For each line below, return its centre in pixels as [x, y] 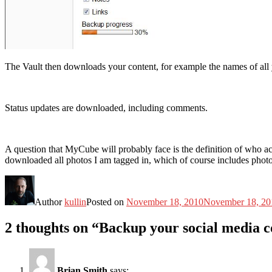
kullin [75, 202]
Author [49, 202]
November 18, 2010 [165, 202]
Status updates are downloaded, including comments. [106, 107]
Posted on [106, 202]
